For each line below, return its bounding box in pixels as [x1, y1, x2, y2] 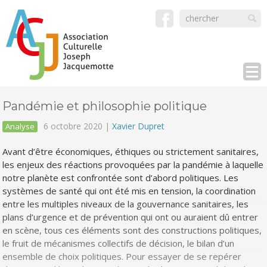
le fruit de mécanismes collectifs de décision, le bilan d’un [2, 237, 235, 249]
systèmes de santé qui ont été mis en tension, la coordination [2, 185, 256, 197]
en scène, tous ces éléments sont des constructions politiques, [2, 224, 262, 236]
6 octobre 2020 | [44, 120, 113, 132]
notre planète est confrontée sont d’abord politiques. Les [2, 172, 239, 184]
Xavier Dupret [112, 120, 165, 132]
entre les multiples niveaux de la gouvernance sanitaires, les [2, 198, 249, 210]
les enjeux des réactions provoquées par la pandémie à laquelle [2, 159, 264, 170]
